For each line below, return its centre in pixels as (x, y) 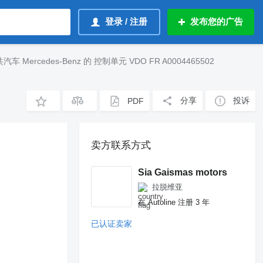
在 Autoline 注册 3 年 (174, 202)
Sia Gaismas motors (183, 172)
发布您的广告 (217, 21)
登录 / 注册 (126, 21)
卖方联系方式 (121, 145)
